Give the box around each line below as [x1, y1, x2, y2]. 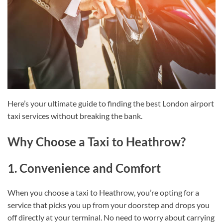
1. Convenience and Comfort [7, 160, 161, 175]
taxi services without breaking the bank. [7, 111, 142, 120]
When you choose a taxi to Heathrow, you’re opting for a [7, 188, 199, 198]
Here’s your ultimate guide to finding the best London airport [7, 98, 214, 108]
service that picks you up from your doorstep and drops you [7, 200, 210, 210]
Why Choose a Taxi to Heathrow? [7, 134, 186, 149]
